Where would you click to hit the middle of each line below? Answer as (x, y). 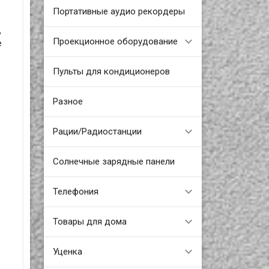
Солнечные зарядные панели (113, 161)
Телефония (75, 191)
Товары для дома (89, 221)
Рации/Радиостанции (97, 131)
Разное (68, 101)
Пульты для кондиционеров (111, 71)
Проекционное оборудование (115, 41)
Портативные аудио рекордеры (119, 11)
